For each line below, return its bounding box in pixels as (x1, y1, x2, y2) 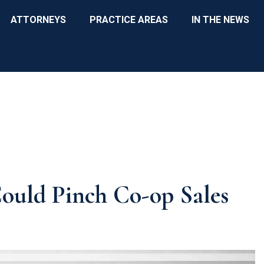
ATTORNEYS (11, 14, 66, 25)
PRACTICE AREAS (90, 14, 168, 25)
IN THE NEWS (192, 14, 249, 25)
